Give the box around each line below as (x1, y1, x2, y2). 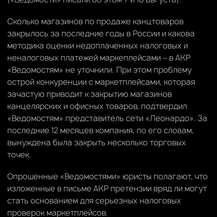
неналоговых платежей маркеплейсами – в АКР (7, 52, 190, 63)
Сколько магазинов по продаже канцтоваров (7, 15, 184, 27)
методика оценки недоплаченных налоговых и (7, 40, 188, 51)
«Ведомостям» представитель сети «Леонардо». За (7, 112, 207, 124)
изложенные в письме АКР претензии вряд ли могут (7, 183, 207, 194)
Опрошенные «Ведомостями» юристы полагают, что (7, 170, 208, 182)
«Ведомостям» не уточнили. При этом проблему (7, 64, 192, 75)
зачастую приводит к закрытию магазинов (7, 88, 172, 99)
